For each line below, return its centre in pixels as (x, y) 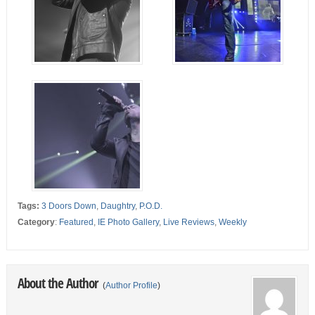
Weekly (232, 223)
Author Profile (131, 286)
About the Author (59, 283)
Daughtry (117, 206)
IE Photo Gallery (128, 223)
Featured (76, 223)
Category (36, 223)
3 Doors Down (69, 206)
